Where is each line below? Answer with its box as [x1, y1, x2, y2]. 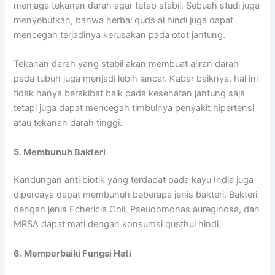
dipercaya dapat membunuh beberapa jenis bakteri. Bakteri [14, 189, 258, 201]
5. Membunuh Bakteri [14, 146, 106, 158]
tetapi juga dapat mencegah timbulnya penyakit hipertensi [14, 103, 255, 114]
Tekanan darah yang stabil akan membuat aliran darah [14, 58, 239, 70]
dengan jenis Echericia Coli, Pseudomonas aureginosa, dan [14, 204, 260, 215]
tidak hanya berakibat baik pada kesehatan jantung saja [14, 88, 246, 99]
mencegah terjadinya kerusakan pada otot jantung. [14, 29, 226, 41]
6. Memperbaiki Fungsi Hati [14, 247, 132, 259]
